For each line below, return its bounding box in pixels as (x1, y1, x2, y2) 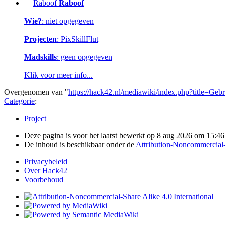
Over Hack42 (24, 166, 67, 175)
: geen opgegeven (57, 53, 113, 62)
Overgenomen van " (4, 88, 68, 97)
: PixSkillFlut (57, 35, 98, 44)
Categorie (4, 97, 35, 106)
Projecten (24, 35, 57, 44)
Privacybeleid (24, 157, 67, 166)
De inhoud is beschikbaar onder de (24, 140, 136, 149)
